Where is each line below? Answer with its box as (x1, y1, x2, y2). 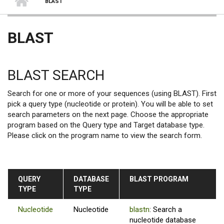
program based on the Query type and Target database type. (7, 120, 204, 129)
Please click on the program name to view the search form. (7, 130, 202, 140)
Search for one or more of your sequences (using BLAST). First (7, 88, 216, 98)
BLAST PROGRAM (129, 174, 188, 183)
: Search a (149, 204, 182, 214)
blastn (129, 204, 149, 214)
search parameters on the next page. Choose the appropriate (7, 109, 208, 119)
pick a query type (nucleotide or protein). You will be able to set (7, 99, 213, 108)
